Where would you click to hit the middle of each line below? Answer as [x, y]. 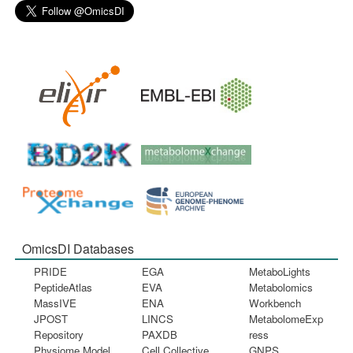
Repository [59, 334]
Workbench [275, 303]
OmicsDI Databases [78, 248]
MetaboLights [280, 271]
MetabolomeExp [286, 318]
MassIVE [56, 303]
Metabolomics [281, 287]
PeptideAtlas [63, 287]
